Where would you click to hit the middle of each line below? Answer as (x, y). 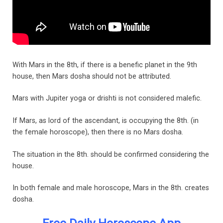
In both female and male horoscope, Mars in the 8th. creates (111, 188)
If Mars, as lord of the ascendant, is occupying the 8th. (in (106, 120)
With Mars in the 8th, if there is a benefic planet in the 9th (105, 65)
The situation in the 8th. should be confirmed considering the (111, 154)
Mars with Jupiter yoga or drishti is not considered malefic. (107, 99)
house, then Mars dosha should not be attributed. (92, 76)
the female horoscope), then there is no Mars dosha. (98, 132)
